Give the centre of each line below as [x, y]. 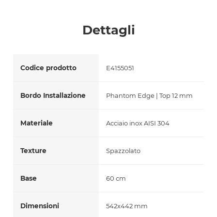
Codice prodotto [48, 68]
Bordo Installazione [53, 96]
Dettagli [108, 30]
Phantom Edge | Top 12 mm [150, 96]
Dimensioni [39, 206]
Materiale [36, 123]
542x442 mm [127, 206]
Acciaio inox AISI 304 [138, 123]
